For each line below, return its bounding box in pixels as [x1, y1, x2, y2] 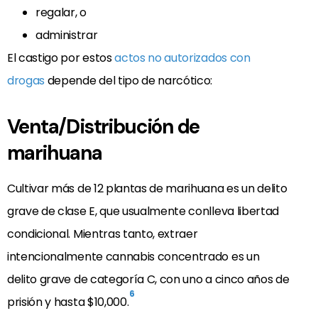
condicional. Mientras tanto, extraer [7, 225, 198, 242]
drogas [7, 72, 45, 89]
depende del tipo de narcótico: [45, 72, 213, 89]
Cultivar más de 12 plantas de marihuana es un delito [7, 180, 287, 197]
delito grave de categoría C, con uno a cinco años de [7, 270, 290, 287]
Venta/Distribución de [7, 113, 199, 140]
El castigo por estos [7, 49, 115, 66]
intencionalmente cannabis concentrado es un [7, 248, 260, 265]
